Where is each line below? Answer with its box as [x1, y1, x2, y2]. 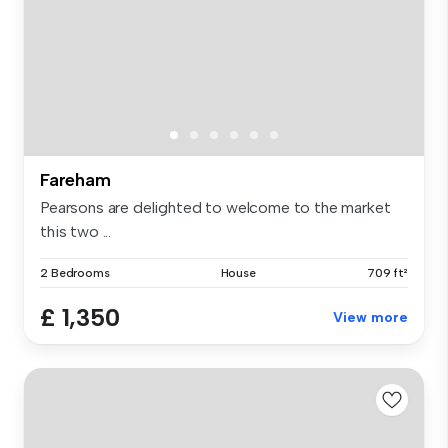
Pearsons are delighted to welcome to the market [40, 197, 391, 217]
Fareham [40, 168, 111, 191]
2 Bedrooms [40, 265, 110, 280]
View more [333, 308, 408, 326]
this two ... [40, 221, 112, 241]
